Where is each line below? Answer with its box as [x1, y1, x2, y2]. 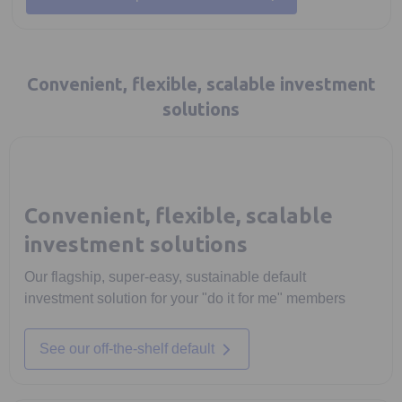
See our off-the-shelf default [39, 341, 214, 356]
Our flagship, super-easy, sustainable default [24, 269, 306, 284]
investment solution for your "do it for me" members [24, 291, 345, 306]
